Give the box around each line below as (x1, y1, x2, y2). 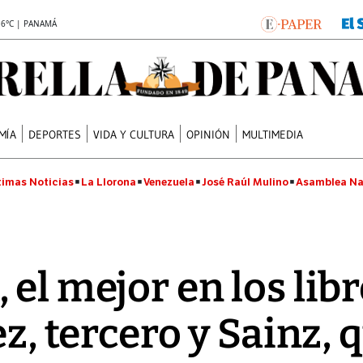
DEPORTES (28, 126, 82, 142)
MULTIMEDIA (242, 126, 304, 142)
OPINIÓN (186, 126, 231, 142)
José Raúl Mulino (202, 175, 288, 189)
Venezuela (143, 175, 194, 189)
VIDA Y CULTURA (93, 126, 175, 142)
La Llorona (81, 175, 136, 189)
